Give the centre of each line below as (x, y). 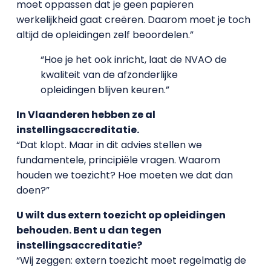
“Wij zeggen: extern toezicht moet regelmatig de (131, 260)
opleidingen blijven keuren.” (105, 90)
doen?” (33, 190)
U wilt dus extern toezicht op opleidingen (121, 215)
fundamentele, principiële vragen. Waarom (118, 160)
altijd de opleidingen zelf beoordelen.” (105, 35)
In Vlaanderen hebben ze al (86, 115)
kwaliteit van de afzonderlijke (109, 75)
